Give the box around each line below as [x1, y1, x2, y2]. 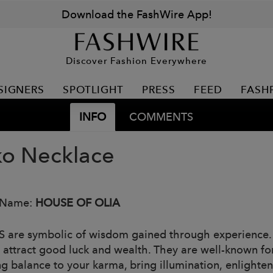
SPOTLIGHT [63, 83, 124, 96]
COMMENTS [129, 110, 193, 124]
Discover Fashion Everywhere [66, 54, 207, 66]
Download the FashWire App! [61, 7, 212, 21]
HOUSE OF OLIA [35, 196, 120, 210]
